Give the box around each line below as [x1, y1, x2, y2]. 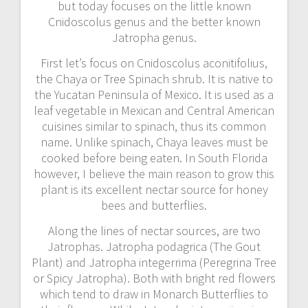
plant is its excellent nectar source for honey [40, 181, 268, 197]
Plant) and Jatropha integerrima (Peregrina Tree [32, 254, 276, 270]
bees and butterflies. [101, 197, 207, 213]
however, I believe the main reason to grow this [34, 165, 274, 181]
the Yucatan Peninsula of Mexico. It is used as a [34, 86, 274, 102]
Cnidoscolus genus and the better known [47, 13, 261, 30]
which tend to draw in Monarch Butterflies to [40, 285, 268, 302]
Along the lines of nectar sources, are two [47, 222, 261, 239]
